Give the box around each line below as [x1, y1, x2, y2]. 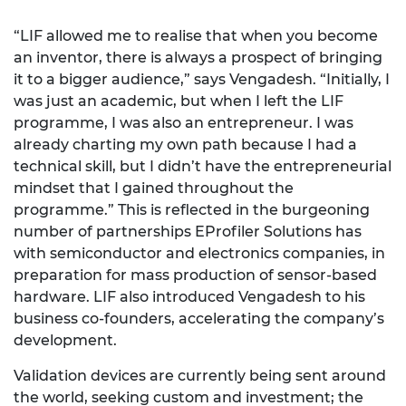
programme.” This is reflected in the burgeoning [14, 201, 370, 219]
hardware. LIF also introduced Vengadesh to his [14, 288, 365, 306]
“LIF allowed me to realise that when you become [14, 27, 378, 45]
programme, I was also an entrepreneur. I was [14, 114, 353, 132]
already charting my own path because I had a [14, 136, 357, 154]
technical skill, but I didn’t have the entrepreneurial [14, 158, 391, 176]
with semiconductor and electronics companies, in [14, 245, 385, 263]
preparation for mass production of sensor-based [14, 266, 377, 285]
